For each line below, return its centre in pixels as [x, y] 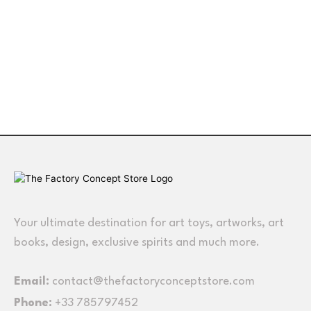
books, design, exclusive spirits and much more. [138, 242]
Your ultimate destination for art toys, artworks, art [149, 223]
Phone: [33, 303]
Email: [32, 282]
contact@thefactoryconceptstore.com [153, 282]
